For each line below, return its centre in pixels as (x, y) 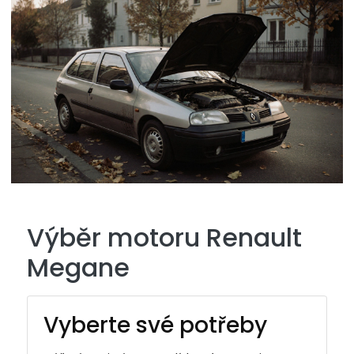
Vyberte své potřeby (155, 326)
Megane (78, 268)
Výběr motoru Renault (164, 238)
